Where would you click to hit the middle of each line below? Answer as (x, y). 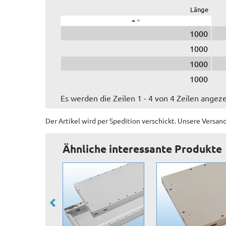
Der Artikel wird (71, 121)
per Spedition (119, 121)
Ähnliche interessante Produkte (142, 149)
